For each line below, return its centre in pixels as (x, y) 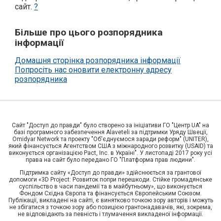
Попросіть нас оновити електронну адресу (93, 70)
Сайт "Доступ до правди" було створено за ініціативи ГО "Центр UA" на (110, 125)
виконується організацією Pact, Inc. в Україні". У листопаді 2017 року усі (110, 153)
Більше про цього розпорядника (89, 32)
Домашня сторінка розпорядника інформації (98, 60)
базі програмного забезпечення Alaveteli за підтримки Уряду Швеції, (110, 132)
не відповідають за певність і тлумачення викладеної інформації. (110, 214)
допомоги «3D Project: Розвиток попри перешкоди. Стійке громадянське (110, 180)
